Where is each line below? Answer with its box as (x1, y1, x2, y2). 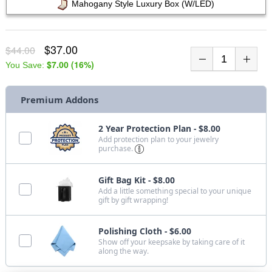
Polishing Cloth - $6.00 (98, 225, 192, 237)
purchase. (98, 143, 135, 154)
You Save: (5, 60, 47, 70)
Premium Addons (20, 93, 98, 106)
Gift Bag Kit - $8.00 (98, 174, 175, 186)
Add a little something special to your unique (98, 185, 252, 196)
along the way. (98, 246, 149, 257)
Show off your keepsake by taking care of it (98, 237, 245, 248)
